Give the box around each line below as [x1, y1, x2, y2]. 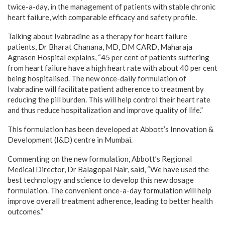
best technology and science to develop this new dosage [8, 175, 194, 184]
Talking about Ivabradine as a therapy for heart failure [8, 31, 187, 41]
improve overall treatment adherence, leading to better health [8, 196, 213, 205]
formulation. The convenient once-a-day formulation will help [8, 185, 211, 195]
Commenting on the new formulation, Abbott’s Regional [8, 154, 192, 163]
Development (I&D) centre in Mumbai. [8, 135, 133, 144]
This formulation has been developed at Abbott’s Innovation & [8, 124, 213, 134]
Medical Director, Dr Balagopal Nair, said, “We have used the [8, 164, 209, 174]
